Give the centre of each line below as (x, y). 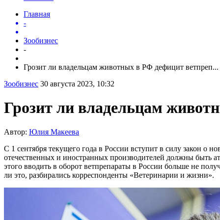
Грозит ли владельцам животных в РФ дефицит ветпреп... (121, 67)
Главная (37, 14)
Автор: (16, 132)
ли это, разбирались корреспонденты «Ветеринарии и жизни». (109, 175)
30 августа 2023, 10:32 (77, 83)
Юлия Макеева (54, 132)
